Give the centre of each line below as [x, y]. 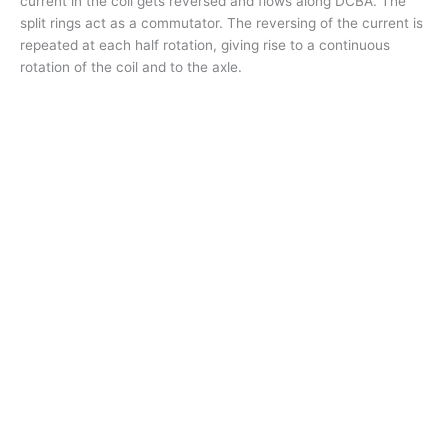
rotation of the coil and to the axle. [131, 67]
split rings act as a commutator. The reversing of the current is [221, 23]
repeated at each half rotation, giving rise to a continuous [205, 45]
